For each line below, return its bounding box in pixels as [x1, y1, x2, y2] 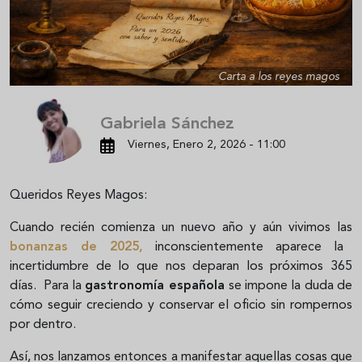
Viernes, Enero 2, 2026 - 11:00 [127, 139, 285, 152]
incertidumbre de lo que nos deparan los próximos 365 [10, 260, 352, 274]
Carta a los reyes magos [218, 71, 339, 83]
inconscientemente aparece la [143, 241, 343, 255]
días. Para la [10, 280, 86, 293]
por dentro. [10, 318, 82, 332]
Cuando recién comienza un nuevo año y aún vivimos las [10, 221, 352, 235]
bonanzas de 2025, [10, 241, 143, 255]
